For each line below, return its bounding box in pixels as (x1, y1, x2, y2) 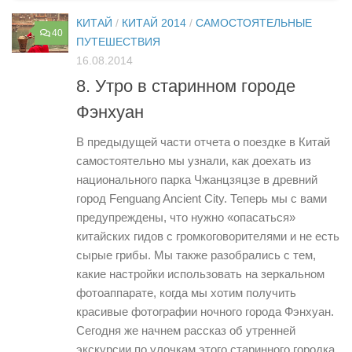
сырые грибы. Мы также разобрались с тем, (76, 248, 316, 262)
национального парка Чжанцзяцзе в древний (76, 173, 317, 187)
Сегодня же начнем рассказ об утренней (76, 324, 295, 338)
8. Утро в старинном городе (76, 76, 295, 97)
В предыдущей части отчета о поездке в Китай (76, 135, 330, 149)
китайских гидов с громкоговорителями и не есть (76, 229, 339, 244)
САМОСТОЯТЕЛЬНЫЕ (196, 16, 312, 30)
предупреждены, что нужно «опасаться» (76, 211, 295, 225)
